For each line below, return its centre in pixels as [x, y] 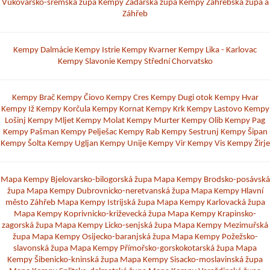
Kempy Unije [123, 143]
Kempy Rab [139, 132]
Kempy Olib [202, 121]
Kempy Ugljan [73, 143]
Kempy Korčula [63, 109]
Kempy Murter [153, 121]
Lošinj [15, 121]
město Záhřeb [30, 202]
